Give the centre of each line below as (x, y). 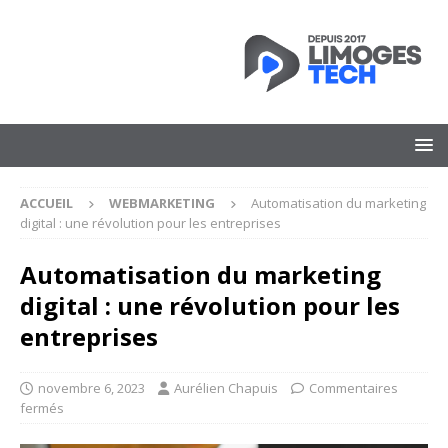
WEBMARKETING (162, 202)
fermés (42, 407)
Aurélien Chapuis (226, 387)
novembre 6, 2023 (91, 387)
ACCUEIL (46, 202)
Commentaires (353, 387)
